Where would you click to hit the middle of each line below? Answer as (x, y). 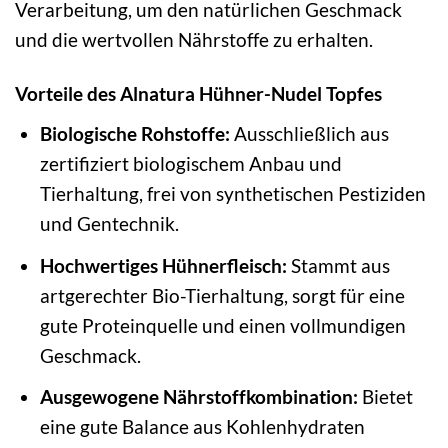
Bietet (385, 397)
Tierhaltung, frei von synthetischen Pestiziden (232, 194)
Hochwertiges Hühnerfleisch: (163, 265)
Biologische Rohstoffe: (134, 134)
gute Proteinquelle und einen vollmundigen (222, 325)
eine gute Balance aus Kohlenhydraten (202, 427)
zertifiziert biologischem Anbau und (190, 164)
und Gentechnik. (109, 224)
